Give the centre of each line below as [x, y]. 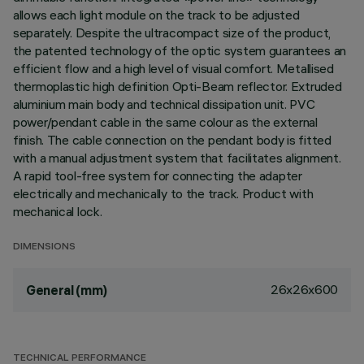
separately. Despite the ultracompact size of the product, [172, 32]
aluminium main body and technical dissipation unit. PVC [164, 104]
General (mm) [67, 290]
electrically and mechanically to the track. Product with [163, 193]
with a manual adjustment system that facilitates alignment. [177, 158]
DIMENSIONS [44, 247]
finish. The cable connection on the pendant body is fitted [172, 140]
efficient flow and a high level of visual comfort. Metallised [173, 68]
